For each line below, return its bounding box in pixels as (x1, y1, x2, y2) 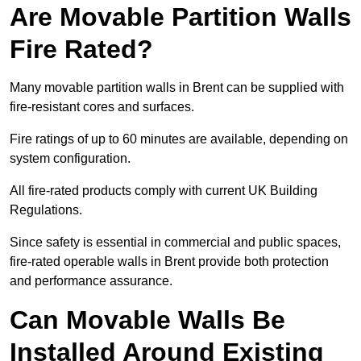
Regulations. (10, 203, 82, 218)
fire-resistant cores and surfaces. (10, 100, 194, 114)
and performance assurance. (10, 274, 172, 288)
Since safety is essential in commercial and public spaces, (10, 235, 341, 250)
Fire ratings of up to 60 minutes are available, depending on (10, 132, 348, 147)
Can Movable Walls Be (10, 305, 285, 335)
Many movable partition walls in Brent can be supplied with (10, 81, 344, 95)
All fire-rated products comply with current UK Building (10, 184, 317, 198)
